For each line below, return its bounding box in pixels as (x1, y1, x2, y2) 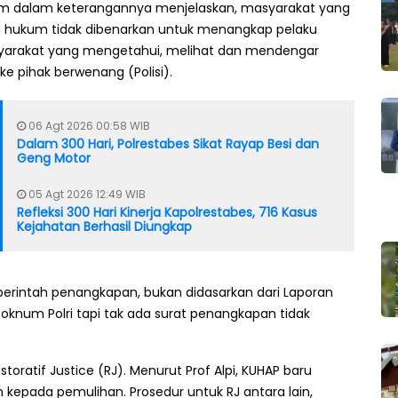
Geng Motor (17, 149, 91, 168)
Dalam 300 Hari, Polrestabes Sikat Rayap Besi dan (17, 135, 319, 154)
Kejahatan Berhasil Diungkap (17, 218, 192, 236)
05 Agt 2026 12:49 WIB (26, 187, 146, 203)
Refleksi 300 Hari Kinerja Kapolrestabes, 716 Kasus (17, 203, 317, 222)
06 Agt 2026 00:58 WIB (26, 118, 150, 134)
